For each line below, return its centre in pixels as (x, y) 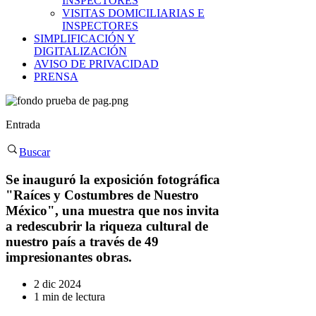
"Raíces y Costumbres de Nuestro (102, 195)
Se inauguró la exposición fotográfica (113, 179)
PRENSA (56, 77)
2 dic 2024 (57, 284)
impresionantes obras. (69, 257)
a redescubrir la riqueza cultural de (107, 226)
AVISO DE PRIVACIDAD (96, 64)
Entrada (23, 124)
